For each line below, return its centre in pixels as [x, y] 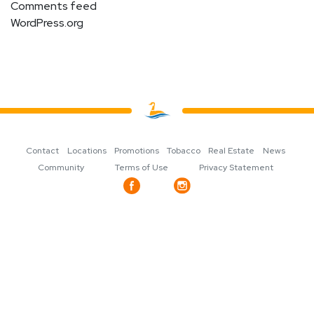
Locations [87, 151]
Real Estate [232, 151]
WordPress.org [47, 23]
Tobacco [184, 151]
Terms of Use [141, 168]
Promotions [136, 151]
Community [61, 168]
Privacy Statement [237, 168]
